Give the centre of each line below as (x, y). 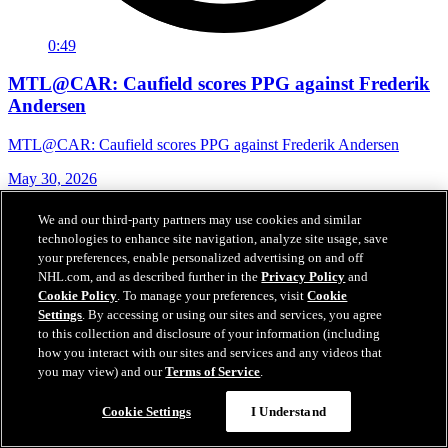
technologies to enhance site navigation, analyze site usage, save (213, 238)
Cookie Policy (78, 295)
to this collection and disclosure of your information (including (209, 333)
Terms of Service (213, 371)
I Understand (288, 411)
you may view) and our (102, 371)
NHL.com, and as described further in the (150, 276)
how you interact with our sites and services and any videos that (210, 352)
